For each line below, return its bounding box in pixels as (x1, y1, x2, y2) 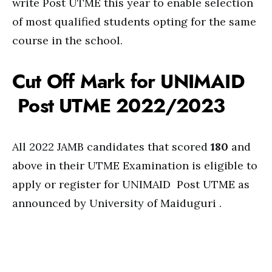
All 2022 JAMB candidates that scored (12, 140, 211, 154)
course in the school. (12, 33, 123, 47)
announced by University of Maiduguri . (12, 196, 222, 210)
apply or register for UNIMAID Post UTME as (12, 177, 250, 191)
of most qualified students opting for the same (12, 15, 256, 29)
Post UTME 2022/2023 (12, 92, 225, 119)
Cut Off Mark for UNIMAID (12, 68, 244, 95)
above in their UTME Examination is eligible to (12, 158, 257, 172)
